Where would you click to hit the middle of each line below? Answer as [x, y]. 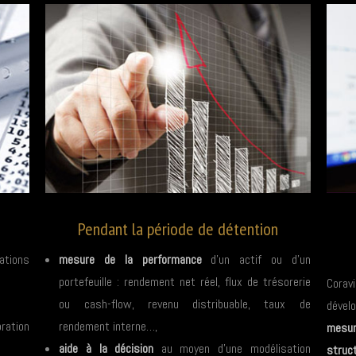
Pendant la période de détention [178, 229]
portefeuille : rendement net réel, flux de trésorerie [185, 282]
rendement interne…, [108, 327]
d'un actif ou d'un [256, 260]
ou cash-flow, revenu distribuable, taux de [185, 304]
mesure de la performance [130, 260]
